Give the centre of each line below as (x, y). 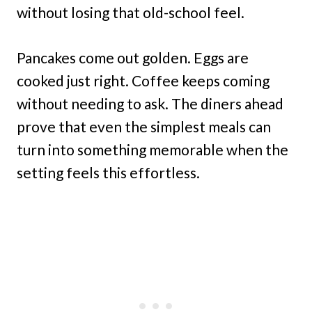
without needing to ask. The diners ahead (150, 103)
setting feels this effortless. (108, 172)
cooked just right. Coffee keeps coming (143, 80)
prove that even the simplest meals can (144, 126)
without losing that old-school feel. (131, 12)
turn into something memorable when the (153, 149)
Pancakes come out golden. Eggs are (133, 57)
